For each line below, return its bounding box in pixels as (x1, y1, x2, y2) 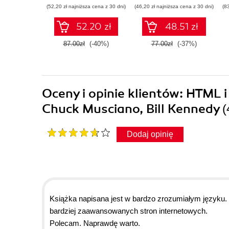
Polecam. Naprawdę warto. (50, 218, 140, 227)
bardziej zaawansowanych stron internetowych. (50, 206, 208, 215)
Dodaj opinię (127, 129, 173, 139)
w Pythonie (155, 5, 192, 14)
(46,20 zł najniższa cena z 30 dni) (134, 3, 214, 9)
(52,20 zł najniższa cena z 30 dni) (46, 3, 126, 9)
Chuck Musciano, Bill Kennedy (42, 101, 222, 117)
